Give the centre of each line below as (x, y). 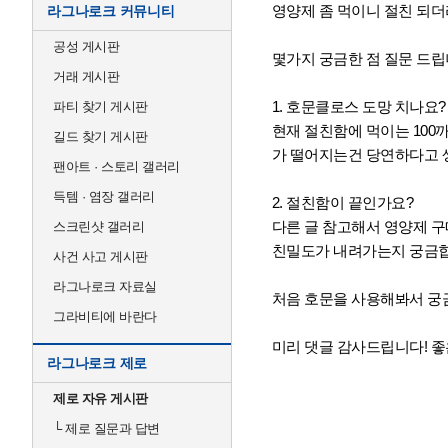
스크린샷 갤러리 (98, 226)
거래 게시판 (86, 76)
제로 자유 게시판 (100, 398)
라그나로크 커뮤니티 (111, 11)
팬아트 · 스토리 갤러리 (116, 166)
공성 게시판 (86, 46)
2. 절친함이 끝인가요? (342, 202)
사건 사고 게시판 (100, 256)
